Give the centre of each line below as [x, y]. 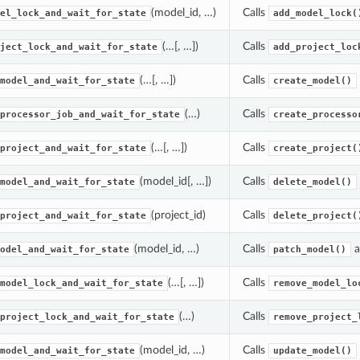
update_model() [312, 351]
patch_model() [309, 250]
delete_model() [312, 182]
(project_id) [178, 215]
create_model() [312, 81]
